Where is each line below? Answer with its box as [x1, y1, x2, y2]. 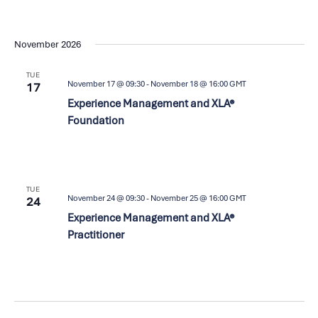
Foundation [67, 114, 124, 128]
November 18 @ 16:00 [150, 79, 228, 89]
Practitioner [67, 228, 124, 243]
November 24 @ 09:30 [67, 193, 145, 204]
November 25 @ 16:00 [150, 193, 228, 204]
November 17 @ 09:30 [67, 79, 145, 89]
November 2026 [13, 38, 81, 51]
